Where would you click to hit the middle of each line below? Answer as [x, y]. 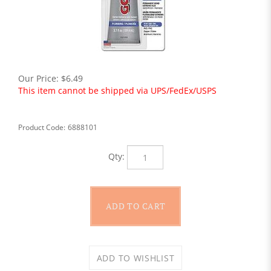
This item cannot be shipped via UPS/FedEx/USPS [117, 90]
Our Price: [38, 78]
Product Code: [42, 127]
